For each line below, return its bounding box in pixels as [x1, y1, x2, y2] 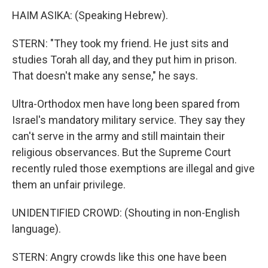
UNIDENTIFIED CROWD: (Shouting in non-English [12, 206, 240, 219]
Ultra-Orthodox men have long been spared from [12, 98, 240, 110]
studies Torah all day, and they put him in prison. [12, 53, 237, 66]
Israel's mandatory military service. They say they [12, 114, 245, 126]
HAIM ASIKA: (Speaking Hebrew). [12, 9, 168, 22]
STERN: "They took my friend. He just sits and [12, 37, 229, 50]
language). [12, 223, 61, 235]
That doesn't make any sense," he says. [12, 69, 198, 82]
